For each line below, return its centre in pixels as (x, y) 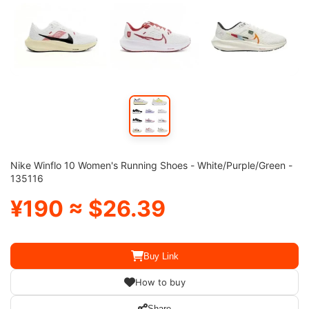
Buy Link (161, 256)
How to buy (160, 282)
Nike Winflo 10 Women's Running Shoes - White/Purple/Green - (151, 165)
